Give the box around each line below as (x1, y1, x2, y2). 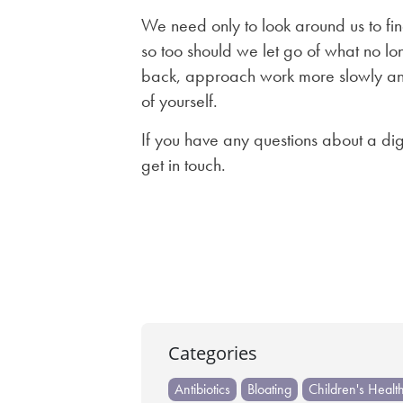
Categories (167, 341, 257, 366)
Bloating (246, 380, 291, 399)
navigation (140, 267, 246, 298)
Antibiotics (174, 380, 230, 399)
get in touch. (140, 153, 226, 177)
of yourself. (140, 89, 218, 113)
